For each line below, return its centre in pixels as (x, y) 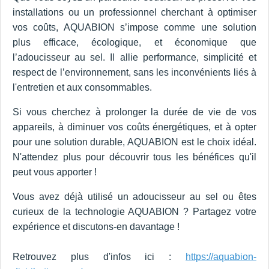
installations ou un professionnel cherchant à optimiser (134, 12)
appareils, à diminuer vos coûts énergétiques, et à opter (134, 127)
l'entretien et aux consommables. (82, 87)
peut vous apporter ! (55, 172)
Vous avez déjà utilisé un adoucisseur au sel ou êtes (134, 196)
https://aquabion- (221, 256)
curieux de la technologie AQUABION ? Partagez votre (134, 211)
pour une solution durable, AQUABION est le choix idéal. (134, 142)
